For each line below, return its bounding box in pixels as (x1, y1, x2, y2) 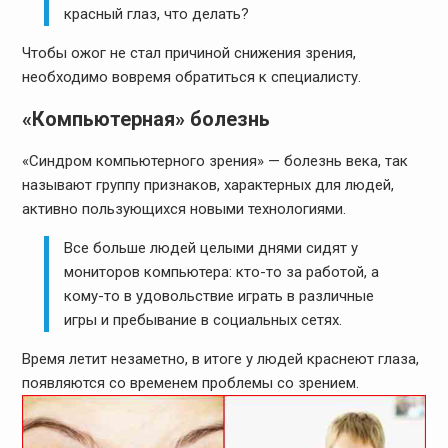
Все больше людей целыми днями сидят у (64, 238, 359, 257)
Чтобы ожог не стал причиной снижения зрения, (21, 43, 356, 62)
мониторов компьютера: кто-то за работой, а (64, 262, 380, 281)
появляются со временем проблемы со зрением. (21, 373, 359, 392)
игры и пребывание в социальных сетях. (64, 310, 343, 329)
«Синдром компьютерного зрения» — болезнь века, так (21, 151, 408, 170)
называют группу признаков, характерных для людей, (21, 175, 394, 194)
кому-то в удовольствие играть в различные (64, 286, 375, 305)
